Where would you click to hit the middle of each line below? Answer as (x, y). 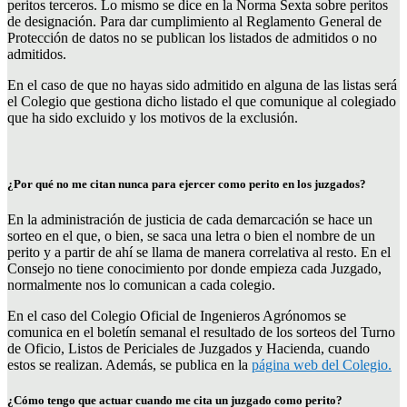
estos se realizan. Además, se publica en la (129, 364)
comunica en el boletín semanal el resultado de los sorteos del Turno (201, 332)
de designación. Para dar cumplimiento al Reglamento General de (194, 21)
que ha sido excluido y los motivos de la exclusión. (153, 117)
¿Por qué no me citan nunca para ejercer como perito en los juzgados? (187, 184)
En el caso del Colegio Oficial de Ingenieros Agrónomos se (177, 315)
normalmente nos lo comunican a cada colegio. (141, 284)
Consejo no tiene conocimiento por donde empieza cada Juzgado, (194, 268)
